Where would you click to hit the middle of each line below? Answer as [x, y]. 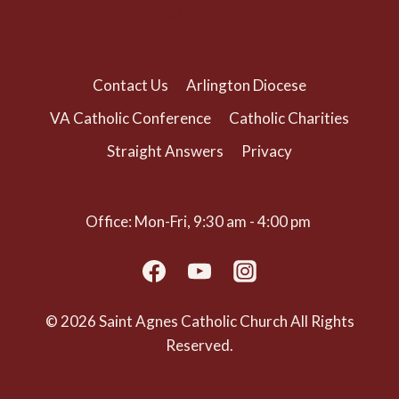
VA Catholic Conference [130, 118]
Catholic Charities [289, 118]
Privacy [267, 151]
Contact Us [130, 85]
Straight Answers [165, 151]
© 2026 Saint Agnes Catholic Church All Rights [199, 321]
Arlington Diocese [247, 85]
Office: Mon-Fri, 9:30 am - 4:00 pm [199, 221]
